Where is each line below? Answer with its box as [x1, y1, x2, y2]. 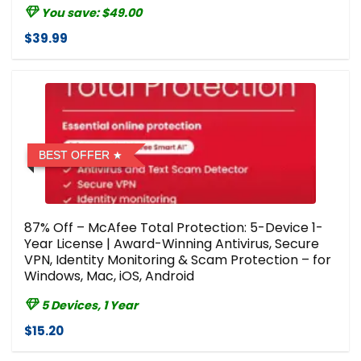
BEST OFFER [39, 148, 110, 162]
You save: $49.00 [41, 5, 142, 22]
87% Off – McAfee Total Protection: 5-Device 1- [24, 218, 323, 238]
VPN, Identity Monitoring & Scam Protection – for [24, 251, 331, 270]
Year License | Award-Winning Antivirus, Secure [24, 234, 319, 254]
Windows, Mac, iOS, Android [24, 267, 194, 286]
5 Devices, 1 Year [41, 297, 138, 314]
